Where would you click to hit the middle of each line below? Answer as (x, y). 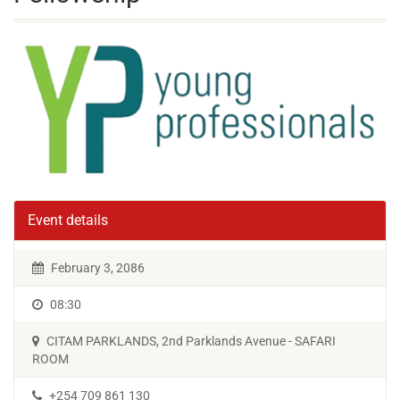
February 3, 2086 (96, 267)
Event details (68, 220)
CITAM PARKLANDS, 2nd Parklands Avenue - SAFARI (190, 341)
